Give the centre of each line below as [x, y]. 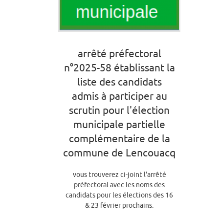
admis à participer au [119, 96]
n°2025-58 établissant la [119, 67]
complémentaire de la [119, 138]
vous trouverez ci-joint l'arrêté [119, 174]
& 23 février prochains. [119, 205]
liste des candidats [119, 81]
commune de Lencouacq [119, 152]
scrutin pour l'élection [119, 110]
